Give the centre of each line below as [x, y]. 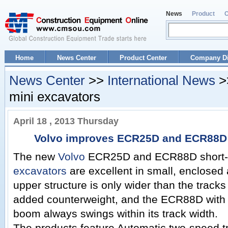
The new [36, 156]
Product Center [143, 58]
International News [161, 80]
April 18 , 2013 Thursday [66, 121]
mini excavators [55, 97]
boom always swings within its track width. [116, 213]
